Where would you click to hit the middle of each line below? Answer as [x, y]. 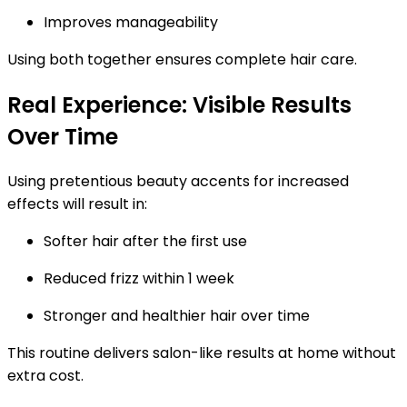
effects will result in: [77, 204]
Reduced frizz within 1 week [139, 279]
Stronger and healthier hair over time [177, 316]
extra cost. [45, 376]
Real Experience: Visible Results [179, 104]
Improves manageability [131, 22]
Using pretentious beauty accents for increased [178, 182]
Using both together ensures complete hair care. [182, 59]
